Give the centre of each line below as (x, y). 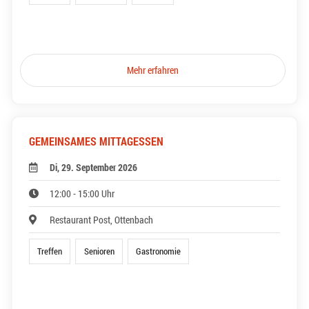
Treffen (50, 251)
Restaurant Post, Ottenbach (102, 220)
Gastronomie (158, 251)
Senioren (99, 251)
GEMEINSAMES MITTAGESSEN (96, 141)
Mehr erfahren (153, 70)
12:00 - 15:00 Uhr (82, 194)
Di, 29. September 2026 (94, 168)
